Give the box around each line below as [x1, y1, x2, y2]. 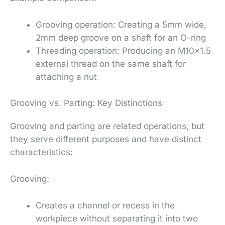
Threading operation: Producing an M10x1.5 [36, 46, 211, 56]
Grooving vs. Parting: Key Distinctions [10, 97, 162, 108]
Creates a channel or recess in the [36, 200, 175, 211]
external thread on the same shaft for [36, 59, 186, 69]
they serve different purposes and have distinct [10, 134, 201, 144]
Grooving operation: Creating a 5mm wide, [36, 20, 206, 30]
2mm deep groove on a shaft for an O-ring [36, 33, 206, 43]
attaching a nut [36, 72, 97, 82]
